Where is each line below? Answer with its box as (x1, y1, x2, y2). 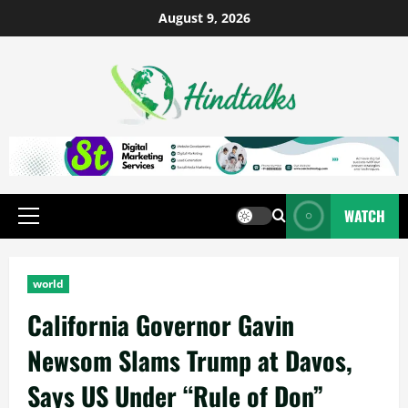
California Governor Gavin (27, 305, 294, 343)
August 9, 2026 (158, 9, 250, 26)
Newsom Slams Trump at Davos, (27, 341, 352, 379)
